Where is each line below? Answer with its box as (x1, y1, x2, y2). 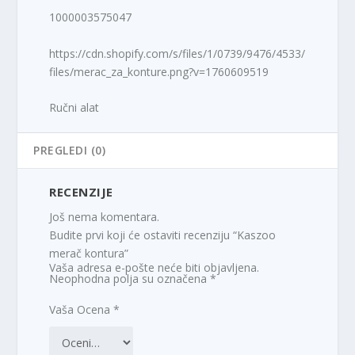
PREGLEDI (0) (33, 143, 106, 158)
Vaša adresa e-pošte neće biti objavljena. (49, 260, 260, 276)
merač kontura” (49, 246, 129, 261)
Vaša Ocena (49, 302, 114, 318)
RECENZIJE (49, 184, 113, 200)
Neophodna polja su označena (49, 271, 211, 287)
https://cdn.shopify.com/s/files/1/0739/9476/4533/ (49, 45, 306, 61)
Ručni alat (49, 100, 100, 116)
